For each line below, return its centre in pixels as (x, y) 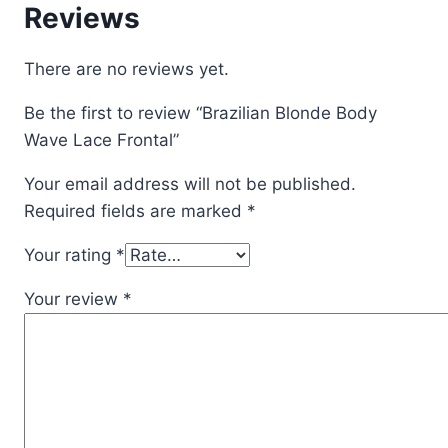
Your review (73, 299)
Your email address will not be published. (190, 184)
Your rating (70, 255)
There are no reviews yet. (126, 69)
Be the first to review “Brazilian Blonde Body (200, 113)
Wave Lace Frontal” (101, 140)
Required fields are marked (135, 211)
